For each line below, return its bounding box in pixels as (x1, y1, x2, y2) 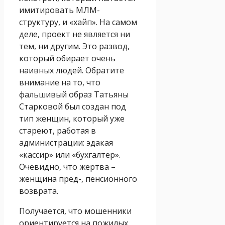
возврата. (19, 185, 58, 196)
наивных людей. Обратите (19, 64, 124, 76)
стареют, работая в (19, 125, 96, 136)
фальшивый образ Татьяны (19, 88, 129, 100)
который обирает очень (19, 52, 116, 64)
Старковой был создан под (19, 100, 126, 112)
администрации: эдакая (19, 137, 113, 148)
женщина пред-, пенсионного (19, 173, 137, 184)
